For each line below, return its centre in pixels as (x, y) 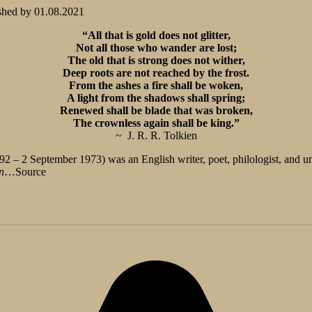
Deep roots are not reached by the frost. (156, 72)
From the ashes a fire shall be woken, (156, 85)
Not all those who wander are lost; (156, 47)
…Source (25, 171)
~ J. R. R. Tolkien (156, 135)
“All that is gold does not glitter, (156, 35)
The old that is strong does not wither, (156, 60)
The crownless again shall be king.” (156, 123)
